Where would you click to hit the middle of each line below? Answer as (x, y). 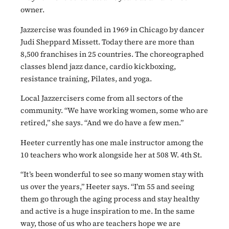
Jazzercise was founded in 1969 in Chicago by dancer (112, 29)
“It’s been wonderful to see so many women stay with (112, 175)
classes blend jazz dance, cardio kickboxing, (98, 66)
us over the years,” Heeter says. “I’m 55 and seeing (107, 187)
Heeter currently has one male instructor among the (112, 142)
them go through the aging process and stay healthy (110, 199)
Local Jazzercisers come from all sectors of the (102, 98)
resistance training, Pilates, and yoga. (86, 78)
